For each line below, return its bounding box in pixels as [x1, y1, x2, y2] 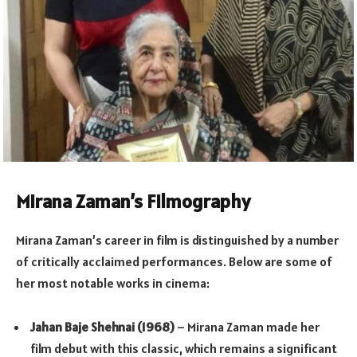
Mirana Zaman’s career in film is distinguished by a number [16, 231, 339, 248]
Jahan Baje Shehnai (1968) [30, 319, 175, 335]
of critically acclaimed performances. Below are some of [16, 253, 332, 269]
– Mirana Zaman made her [175, 319, 320, 335]
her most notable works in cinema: [16, 274, 210, 291]
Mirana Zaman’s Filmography [16, 188, 250, 214]
